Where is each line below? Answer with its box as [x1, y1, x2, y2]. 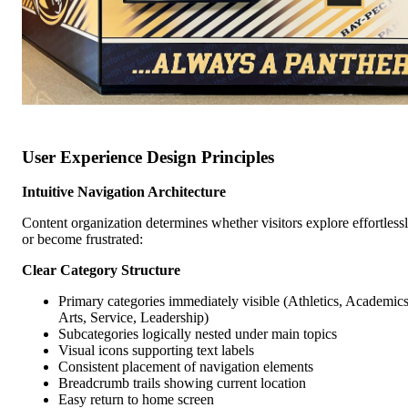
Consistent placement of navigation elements [58, 359, 313, 375]
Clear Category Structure [22, 262, 180, 279]
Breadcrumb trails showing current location [58, 375, 306, 392]
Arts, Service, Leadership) [58, 310, 209, 326]
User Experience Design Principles [22, 147, 274, 167]
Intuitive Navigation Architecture [22, 184, 226, 200]
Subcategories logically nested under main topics [58, 326, 337, 342]
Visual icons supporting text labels [58, 342, 254, 359]
